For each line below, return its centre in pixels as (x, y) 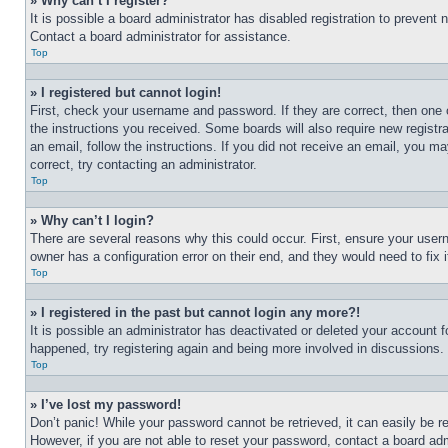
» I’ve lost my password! (105, 404)
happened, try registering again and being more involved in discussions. (237, 348)
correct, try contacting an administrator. (143, 164)
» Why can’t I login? (92, 220)
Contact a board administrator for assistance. (160, 36)
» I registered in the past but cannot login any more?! (195, 312)
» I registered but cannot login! (125, 92)
